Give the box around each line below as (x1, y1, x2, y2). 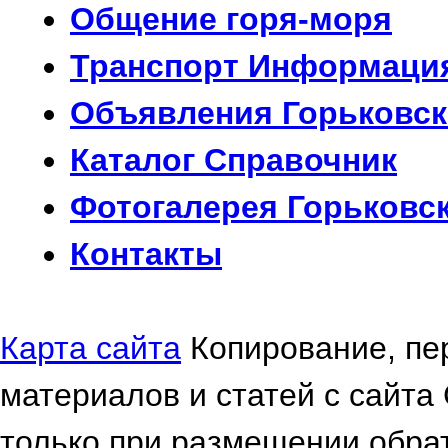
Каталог (70, 142, 204, 178)
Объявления (70, 95, 282, 131)
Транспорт (70, 48, 248, 84)
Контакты (70, 236, 222, 272)
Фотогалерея (70, 189, 287, 225)
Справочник (204, 142, 397, 178)
